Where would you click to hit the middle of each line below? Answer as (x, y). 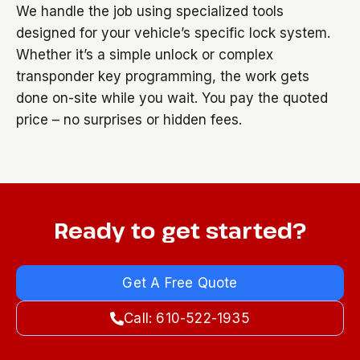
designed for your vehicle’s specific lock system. (173, 33)
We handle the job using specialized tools (150, 11)
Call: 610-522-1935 (187, 318)
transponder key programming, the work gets (163, 76)
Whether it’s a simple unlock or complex (145, 55)
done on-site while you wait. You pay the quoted (172, 98)
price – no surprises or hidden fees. (129, 120)
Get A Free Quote (180, 283)
